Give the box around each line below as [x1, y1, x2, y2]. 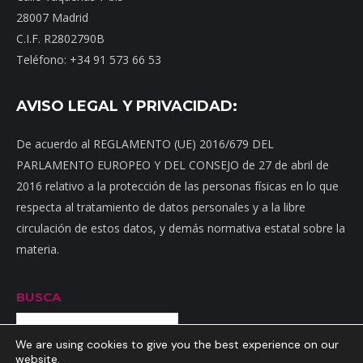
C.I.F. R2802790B [16, 30, 105, 46]
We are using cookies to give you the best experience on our [15, 337, 339, 352]
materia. [16, 241, 59, 257]
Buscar [198, 322, 230, 335]
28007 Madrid [16, 9, 88, 25]
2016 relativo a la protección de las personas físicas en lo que [16, 177, 339, 194]
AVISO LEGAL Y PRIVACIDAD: [16, 96, 237, 115]
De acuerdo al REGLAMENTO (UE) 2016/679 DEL [16, 135, 274, 152]
